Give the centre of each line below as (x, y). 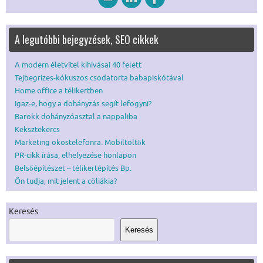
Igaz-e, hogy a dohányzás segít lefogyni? (83, 104)
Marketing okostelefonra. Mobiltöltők (80, 143)
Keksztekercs (37, 130)
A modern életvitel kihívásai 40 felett (78, 65)
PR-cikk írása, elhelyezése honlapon (75, 156)
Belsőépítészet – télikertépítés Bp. (73, 168)
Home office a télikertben (59, 91)
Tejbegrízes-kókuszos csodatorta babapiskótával (99, 78)
